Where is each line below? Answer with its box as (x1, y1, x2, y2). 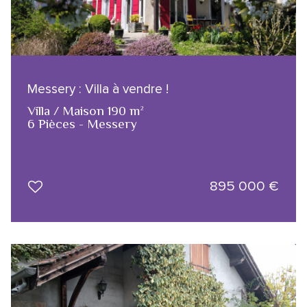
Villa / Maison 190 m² (27, 103, 144, 118)
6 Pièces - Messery (27, 116, 137, 131)
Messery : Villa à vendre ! (27, 80, 169, 97)
